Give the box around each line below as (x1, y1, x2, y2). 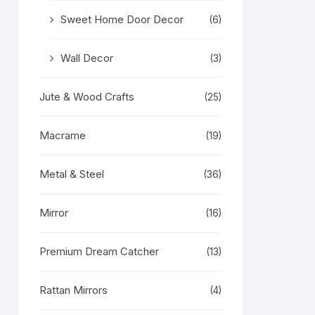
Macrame (39, 129, 86, 142)
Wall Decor (60, 51, 113, 65)
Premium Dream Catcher (39, 245, 159, 258)
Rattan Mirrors (39, 283, 108, 297)
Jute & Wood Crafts (39, 90, 134, 103)
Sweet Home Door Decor (60, 13, 184, 26)
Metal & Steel (39, 167, 104, 181)
